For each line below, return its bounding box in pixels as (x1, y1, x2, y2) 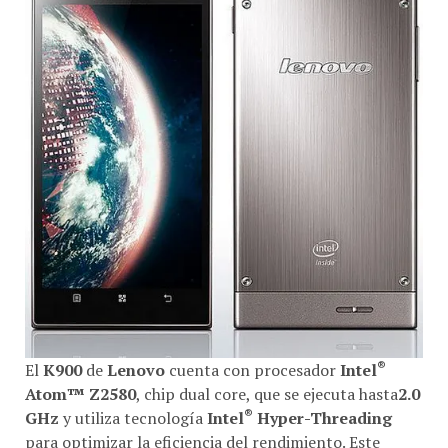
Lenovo (107, 357, 165, 380)
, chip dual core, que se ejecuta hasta (136, 381, 398, 404)
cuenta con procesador (165, 357, 340, 380)
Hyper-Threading (253, 405, 392, 428)
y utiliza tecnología (59, 405, 207, 428)
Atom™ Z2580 (25, 381, 136, 404)
